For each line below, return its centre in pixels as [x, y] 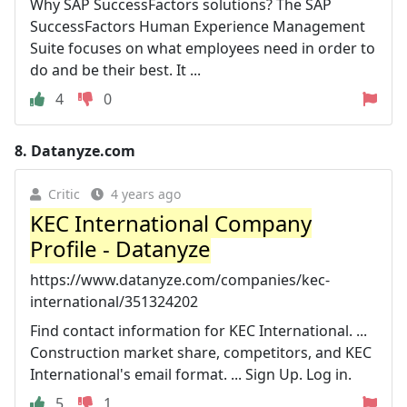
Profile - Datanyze [120, 248]
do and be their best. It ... [115, 70]
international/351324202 [114, 302]
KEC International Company [171, 223]
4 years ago [146, 194]
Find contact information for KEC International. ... [199, 331]
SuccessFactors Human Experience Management [198, 26]
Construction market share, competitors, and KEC [201, 352]
